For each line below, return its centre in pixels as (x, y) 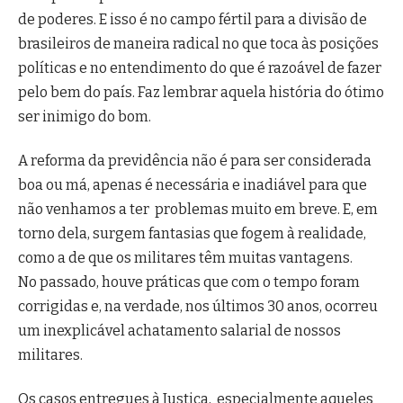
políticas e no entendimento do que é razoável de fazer (200, 67)
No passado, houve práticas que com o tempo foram (189, 282)
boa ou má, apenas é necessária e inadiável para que (193, 185)
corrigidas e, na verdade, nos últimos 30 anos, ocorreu (198, 307)
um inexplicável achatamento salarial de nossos (179, 331)
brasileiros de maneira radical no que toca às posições (198, 43)
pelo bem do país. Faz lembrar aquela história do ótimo (201, 92)
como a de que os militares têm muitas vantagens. (185, 258)
